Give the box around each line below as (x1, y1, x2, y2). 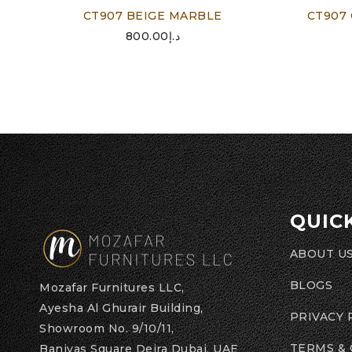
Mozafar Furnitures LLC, (39, 280, 185, 295)
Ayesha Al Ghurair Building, (39, 301, 203, 316)
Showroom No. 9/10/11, (39, 321, 174, 336)
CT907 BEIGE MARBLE (82, 8, 222, 23)
